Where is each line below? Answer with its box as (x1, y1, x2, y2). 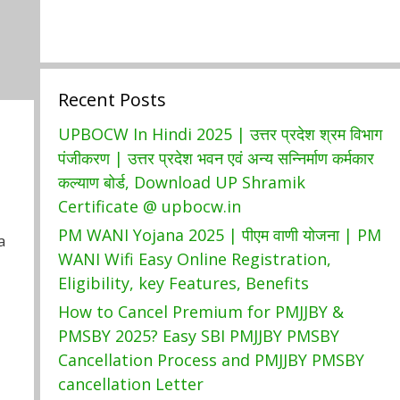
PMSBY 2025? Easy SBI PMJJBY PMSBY (57, 325, 339, 346)
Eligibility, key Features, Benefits (57, 272, 309, 294)
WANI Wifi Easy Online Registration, (57, 248, 331, 270)
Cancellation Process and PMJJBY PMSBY (57, 349, 364, 371)
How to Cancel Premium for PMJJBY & (57, 301, 344, 322)
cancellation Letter (57, 373, 204, 395)
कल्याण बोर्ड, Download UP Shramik (57, 171, 305, 193)
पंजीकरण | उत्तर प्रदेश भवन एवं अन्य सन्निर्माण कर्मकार (57, 147, 374, 169)
